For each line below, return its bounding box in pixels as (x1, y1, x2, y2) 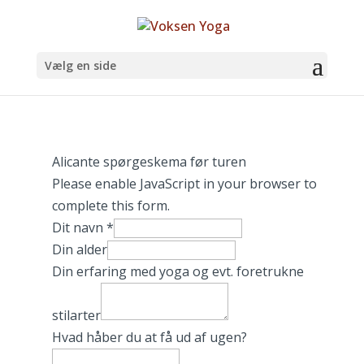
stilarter (51, 306, 101, 324)
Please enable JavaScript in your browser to (51, 175, 317, 193)
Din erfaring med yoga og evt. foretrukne (51, 262, 304, 280)
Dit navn (51, 219, 106, 236)
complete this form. (51, 197, 170, 214)
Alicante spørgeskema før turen (51, 153, 246, 171)
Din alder (51, 240, 107, 258)
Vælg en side (44, 58, 116, 74)
